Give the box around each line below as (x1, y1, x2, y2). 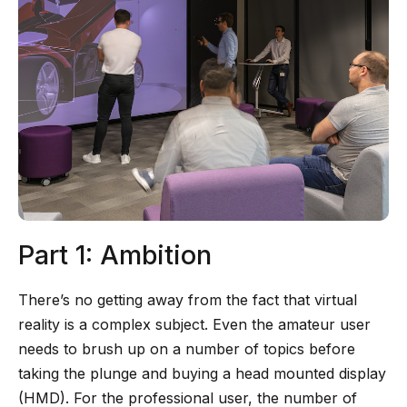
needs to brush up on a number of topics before (18, 340, 355, 358)
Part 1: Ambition (18, 239, 212, 271)
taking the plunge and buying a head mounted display (18, 364, 386, 382)
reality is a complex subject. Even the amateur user (18, 315, 371, 333)
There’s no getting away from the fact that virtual (18, 291, 357, 309)
